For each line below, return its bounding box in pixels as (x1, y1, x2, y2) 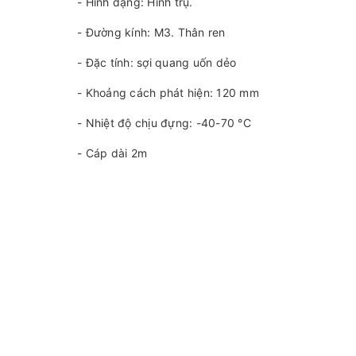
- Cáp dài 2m (77, 145, 147, 160)
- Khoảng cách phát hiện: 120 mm (77, 85, 259, 99)
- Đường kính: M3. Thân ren (77, 25, 226, 39)
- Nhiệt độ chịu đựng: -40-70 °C (77, 115, 251, 130)
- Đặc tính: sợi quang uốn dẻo (77, 55, 237, 69)
